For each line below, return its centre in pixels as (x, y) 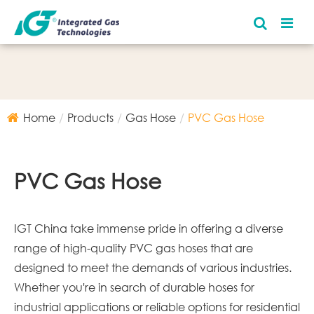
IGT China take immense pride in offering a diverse (149, 228)
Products (90, 118)
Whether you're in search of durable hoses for (134, 287)
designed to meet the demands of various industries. (153, 268)
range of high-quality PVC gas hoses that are (134, 248)
